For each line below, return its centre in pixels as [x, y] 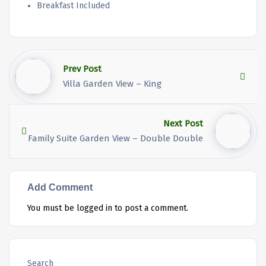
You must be [52, 208]
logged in [94, 208]
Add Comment [60, 187]
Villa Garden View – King [112, 84]
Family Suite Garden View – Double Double [115, 139]
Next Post [183, 124]
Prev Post [82, 69]
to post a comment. [150, 208]
